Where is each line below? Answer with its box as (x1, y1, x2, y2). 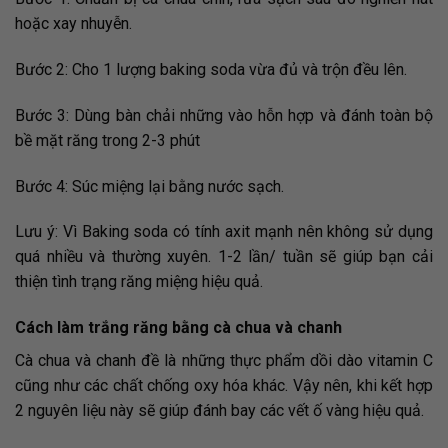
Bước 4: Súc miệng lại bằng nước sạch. (15, 176, 284, 196)
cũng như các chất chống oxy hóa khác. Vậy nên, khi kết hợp (15, 376, 433, 396)
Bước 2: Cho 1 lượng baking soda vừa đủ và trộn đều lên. (15, 60, 407, 80)
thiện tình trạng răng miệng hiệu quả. (15, 272, 263, 292)
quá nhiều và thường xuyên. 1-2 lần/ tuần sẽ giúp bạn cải (15, 247, 433, 267)
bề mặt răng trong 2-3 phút (15, 130, 200, 150)
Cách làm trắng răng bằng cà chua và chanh (15, 318, 346, 338)
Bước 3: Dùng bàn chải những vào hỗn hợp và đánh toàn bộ (15, 105, 433, 125)
